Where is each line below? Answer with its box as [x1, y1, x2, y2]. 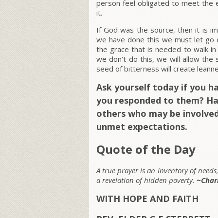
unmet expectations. [96, 121, 187, 133]
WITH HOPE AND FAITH [96, 193, 199, 205]
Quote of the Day [96, 141, 196, 158]
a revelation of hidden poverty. [96, 175, 197, 185]
